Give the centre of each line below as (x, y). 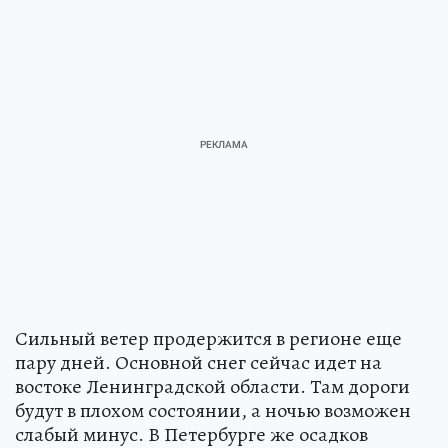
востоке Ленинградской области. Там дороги (212, 386)
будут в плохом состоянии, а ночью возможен (213, 410)
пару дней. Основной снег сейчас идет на (198, 362)
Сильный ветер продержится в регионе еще (208, 338)
